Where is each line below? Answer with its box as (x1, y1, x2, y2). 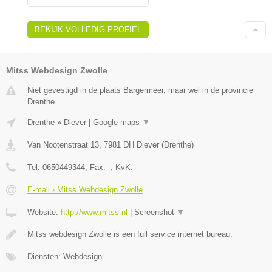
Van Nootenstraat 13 (27, 140, 99, 150)
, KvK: (110, 163, 135, 172)
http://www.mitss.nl (61, 208, 127, 217)
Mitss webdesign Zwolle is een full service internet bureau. (27, 229, 233, 239)
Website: (27, 208, 61, 217)
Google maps (93, 118, 142, 127)
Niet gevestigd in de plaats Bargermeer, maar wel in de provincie (27, 86, 253, 95)
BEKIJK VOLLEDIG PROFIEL (35, 25, 141, 35)
